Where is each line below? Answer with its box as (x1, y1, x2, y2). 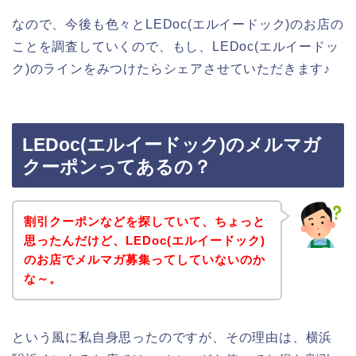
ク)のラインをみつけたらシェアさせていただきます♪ (12, 61, 331, 75)
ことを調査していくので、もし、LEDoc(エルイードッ (12, 39, 339, 53)
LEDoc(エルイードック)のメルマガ (22, 134, 321, 156)
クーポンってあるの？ (22, 157, 211, 178)
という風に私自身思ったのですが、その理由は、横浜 (12, 330, 333, 344)
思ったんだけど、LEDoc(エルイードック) (23, 233, 265, 247)
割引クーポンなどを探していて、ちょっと (23, 214, 265, 228)
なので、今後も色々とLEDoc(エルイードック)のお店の (12, 17, 344, 31)
